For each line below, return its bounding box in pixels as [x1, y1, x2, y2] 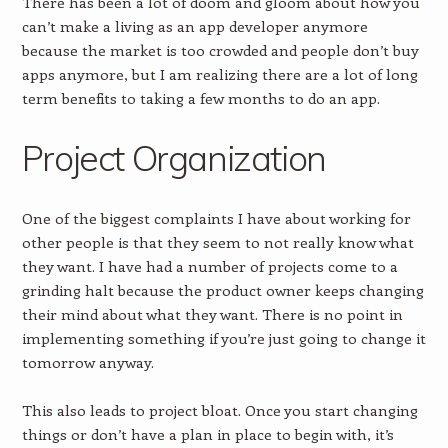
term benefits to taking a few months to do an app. [21, 88, 380, 108]
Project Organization [21, 136, 326, 180]
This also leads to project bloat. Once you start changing [21, 400, 418, 420]
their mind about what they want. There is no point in [21, 304, 403, 324]
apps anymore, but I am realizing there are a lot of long [21, 64, 418, 84]
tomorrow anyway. [21, 352, 154, 372]
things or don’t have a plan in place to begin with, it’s [21, 424, 394, 444]
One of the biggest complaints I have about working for [21, 208, 411, 228]
